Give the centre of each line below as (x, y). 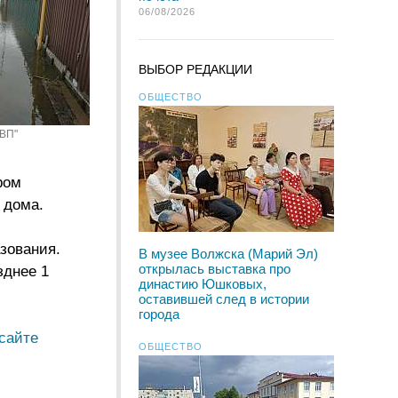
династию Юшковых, (203, 284)
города (159, 314)
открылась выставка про (215, 269)
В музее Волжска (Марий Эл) (228, 254)
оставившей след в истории (224, 299)
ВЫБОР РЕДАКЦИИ (195, 69)
